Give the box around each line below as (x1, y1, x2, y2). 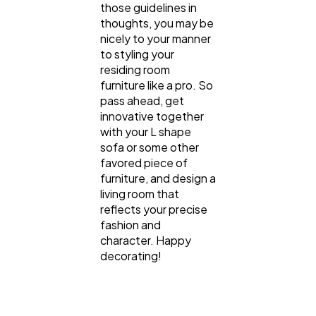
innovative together (100, 109, 204, 124)
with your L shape (100, 124, 191, 140)
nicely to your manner (100, 31, 211, 47)
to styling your (100, 47, 174, 62)
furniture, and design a (100, 171, 216, 186)
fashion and (100, 217, 161, 233)
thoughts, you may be (100, 16, 214, 31)
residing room (100, 62, 170, 78)
